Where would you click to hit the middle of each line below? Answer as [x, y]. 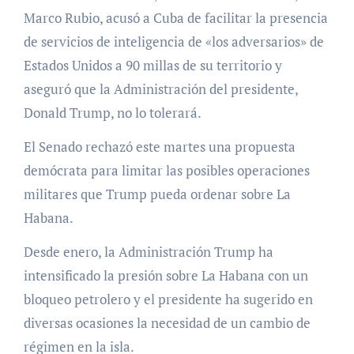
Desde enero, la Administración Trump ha [148, 251]
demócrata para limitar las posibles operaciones [166, 170]
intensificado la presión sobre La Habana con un [166, 275]
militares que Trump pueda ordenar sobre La [157, 194]
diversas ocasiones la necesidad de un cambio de [167, 322]
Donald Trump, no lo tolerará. [112, 112]
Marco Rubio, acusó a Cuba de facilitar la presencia [175, 17]
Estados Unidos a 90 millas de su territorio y [153, 65]
